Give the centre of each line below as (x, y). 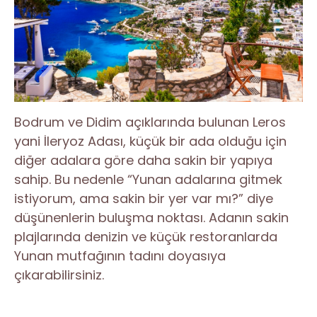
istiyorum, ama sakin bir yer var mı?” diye (144, 198)
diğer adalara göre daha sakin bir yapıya (143, 160)
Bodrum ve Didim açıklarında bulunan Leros (150, 122)
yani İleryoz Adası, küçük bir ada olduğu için (150, 141)
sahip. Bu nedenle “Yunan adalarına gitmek (148, 179)
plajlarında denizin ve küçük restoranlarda (146, 236)
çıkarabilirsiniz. (59, 275)
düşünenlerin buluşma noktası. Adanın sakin (151, 217)
